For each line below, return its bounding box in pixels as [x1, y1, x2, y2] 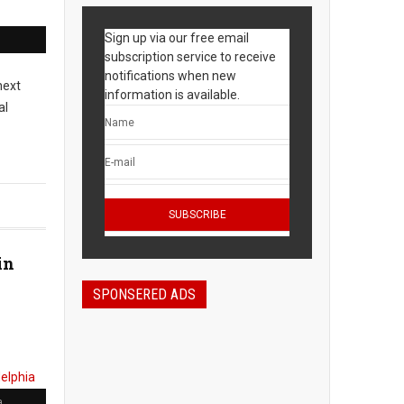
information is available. [105, 87, 240, 102]
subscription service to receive [105, 50, 276, 64]
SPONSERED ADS [93, 286, 196, 303]
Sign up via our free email [105, 31, 249, 45]
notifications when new [105, 69, 236, 83]
